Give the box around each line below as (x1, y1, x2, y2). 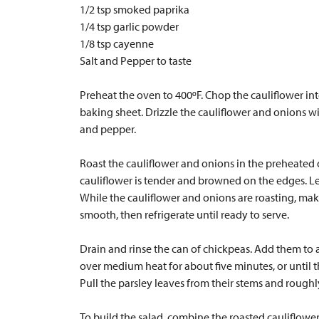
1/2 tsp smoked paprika (80, 2, 189, 16)
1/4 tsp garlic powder (80, 19, 179, 33)
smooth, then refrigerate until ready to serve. (80, 207, 289, 221)
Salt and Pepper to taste (80, 53, 192, 68)
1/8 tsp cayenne (80, 36, 154, 51)
